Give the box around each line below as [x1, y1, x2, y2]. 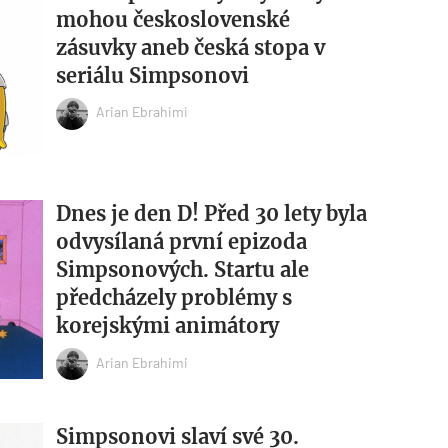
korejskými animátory [55, 313, 279, 339]
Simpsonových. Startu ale [55, 257, 309, 283]
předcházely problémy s [55, 285, 292, 311]
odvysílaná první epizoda [55, 229, 307, 255]
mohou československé [55, 6, 290, 32]
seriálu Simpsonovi [55, 62, 249, 88]
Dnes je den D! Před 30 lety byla [55, 201, 367, 227]
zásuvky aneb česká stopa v [55, 34, 325, 60]
